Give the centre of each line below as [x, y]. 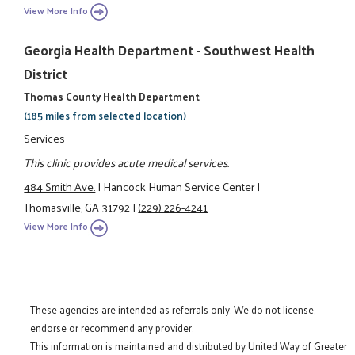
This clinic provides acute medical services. [127, 162]
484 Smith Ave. [60, 186]
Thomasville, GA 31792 [77, 206]
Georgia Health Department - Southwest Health [170, 50]
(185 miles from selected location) [105, 115]
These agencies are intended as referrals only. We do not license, [173, 310]
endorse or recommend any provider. [112, 328]
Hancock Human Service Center [179, 186]
